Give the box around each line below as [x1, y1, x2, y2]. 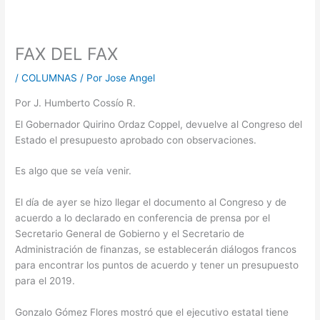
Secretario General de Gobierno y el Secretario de [15, 228, 245, 240]
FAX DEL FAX [15, 43, 119, 64]
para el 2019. [15, 275, 76, 287]
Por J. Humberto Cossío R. [15, 96, 136, 109]
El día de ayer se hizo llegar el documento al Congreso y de [15, 196, 287, 209]
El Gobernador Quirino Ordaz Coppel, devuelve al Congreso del [15, 118, 303, 130]
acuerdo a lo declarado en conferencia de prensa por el [15, 212, 271, 224]
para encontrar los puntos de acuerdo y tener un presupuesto [15, 259, 299, 271]
